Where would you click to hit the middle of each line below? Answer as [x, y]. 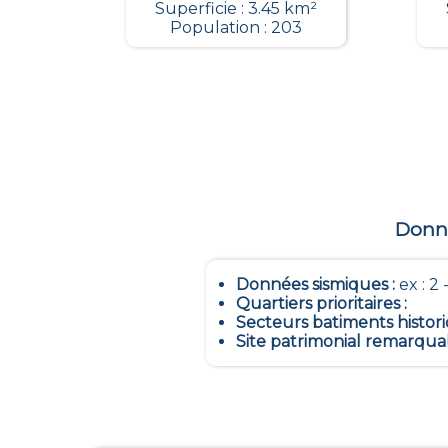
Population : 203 [235, 28]
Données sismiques [312, 284]
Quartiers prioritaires [318, 303]
